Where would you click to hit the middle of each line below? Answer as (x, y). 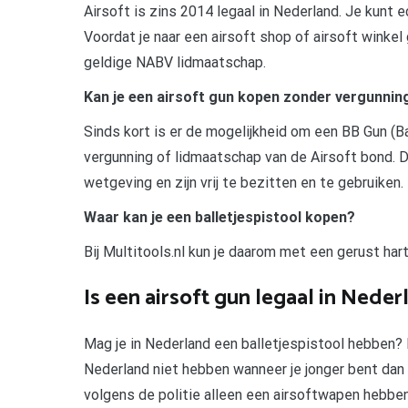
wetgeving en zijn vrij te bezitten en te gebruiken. (244, 182)
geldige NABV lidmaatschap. (175, 62)
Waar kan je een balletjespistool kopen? (219, 217)
